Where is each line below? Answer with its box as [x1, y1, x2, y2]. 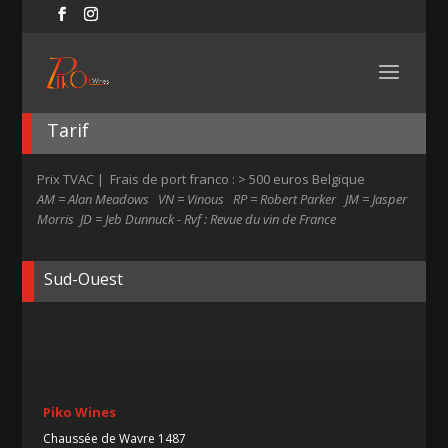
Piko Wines [42, 402, 116, 421]
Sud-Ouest [44, 268, 124, 290]
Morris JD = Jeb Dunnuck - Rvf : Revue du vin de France [37, 210, 337, 228]
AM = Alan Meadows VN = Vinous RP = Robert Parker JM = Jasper [37, 190, 408, 208]
